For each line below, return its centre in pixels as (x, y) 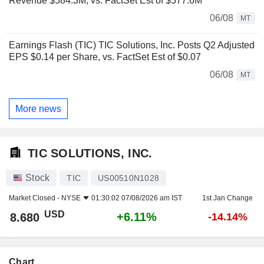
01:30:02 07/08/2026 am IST (137, 198)
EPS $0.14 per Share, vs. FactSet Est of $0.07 (105, 57)
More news (38, 108)
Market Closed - (35, 198)
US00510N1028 (128, 178)
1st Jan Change (227, 198)
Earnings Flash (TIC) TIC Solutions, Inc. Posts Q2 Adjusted (132, 45)
